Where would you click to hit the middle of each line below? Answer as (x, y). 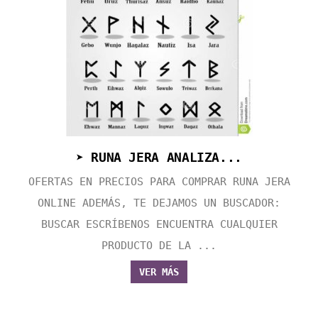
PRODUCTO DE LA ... (159, 246)
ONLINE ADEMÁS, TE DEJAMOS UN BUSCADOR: (159, 203)
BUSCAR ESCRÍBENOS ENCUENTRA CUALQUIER (159, 225)
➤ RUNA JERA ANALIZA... (159, 158)
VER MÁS (159, 272)
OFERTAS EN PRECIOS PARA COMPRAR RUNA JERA (159, 182)
